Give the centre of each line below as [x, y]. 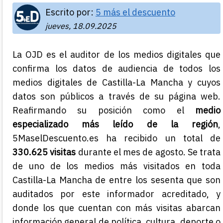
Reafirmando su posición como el [104, 111]
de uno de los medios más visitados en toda [116, 166]
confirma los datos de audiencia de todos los [116, 69]
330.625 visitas [44, 152]
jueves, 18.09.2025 [81, 26]
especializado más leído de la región [115, 124]
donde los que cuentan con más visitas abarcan [116, 208]
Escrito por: [70, 12]
